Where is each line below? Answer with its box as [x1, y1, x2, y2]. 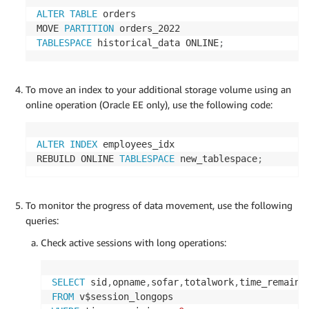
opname [112, 276, 146, 288]
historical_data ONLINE [92, 37, 219, 48]
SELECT [52, 276, 85, 288]
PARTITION [64, 22, 114, 34]
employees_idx [97, 138, 175, 150]
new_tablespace [175, 152, 257, 164]
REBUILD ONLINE [37, 152, 119, 164]
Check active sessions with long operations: [41, 236, 226, 248]
